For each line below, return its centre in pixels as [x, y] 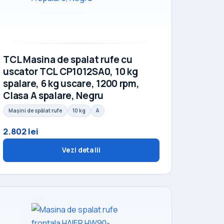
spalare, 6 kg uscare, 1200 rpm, [71, 83]
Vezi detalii [81, 150]
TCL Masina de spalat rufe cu [68, 59]
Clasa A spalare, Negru [53, 95]
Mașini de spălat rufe [35, 111]
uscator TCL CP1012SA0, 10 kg [70, 71]
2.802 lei [21, 131]
